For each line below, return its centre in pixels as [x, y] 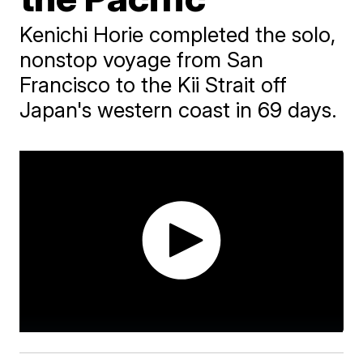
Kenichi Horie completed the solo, [178, 34]
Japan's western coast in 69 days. [179, 110]
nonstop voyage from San [142, 60]
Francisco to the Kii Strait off [154, 85]
